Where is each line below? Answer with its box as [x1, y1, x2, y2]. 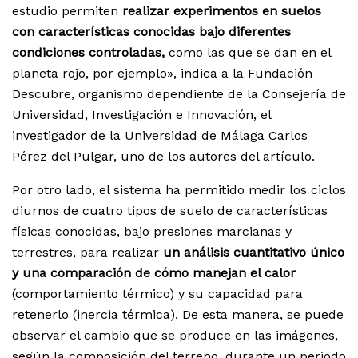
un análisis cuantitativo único [163, 245, 344, 261]
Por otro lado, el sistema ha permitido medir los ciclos [12, 182, 346, 198]
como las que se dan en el [165, 45, 331, 61]
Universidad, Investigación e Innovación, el [12, 107, 271, 123]
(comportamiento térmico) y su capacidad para [12, 286, 303, 302]
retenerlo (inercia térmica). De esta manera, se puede [12, 307, 344, 323]
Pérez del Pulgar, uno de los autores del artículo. [12, 149, 315, 165]
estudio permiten [12, 3, 122, 19]
